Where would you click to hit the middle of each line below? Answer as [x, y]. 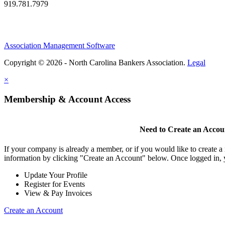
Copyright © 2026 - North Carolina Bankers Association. [96, 62]
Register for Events [54, 184]
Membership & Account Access [67, 99]
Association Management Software [60, 45]
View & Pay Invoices [58, 193]
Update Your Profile [56, 175]
